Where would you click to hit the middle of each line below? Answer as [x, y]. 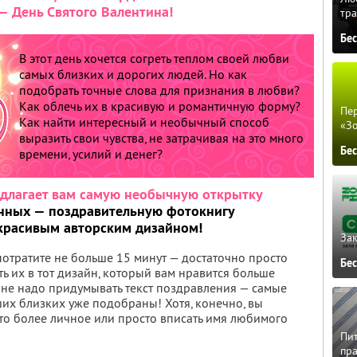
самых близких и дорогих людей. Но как [133, 74]
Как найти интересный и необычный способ [144, 122]
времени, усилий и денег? [91, 154]
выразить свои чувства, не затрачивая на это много [161, 138]
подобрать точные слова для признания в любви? [159, 90]
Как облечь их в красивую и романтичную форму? [160, 106]
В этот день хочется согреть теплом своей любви [154, 58]
